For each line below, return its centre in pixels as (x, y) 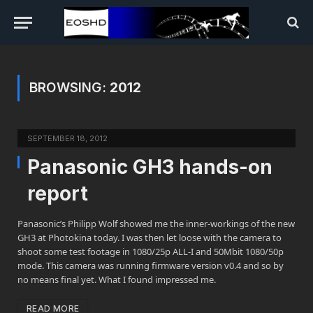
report (58, 194)
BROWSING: (70, 88)
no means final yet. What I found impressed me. (117, 279)
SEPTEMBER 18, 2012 (67, 138)
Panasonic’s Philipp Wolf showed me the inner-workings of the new (156, 224)
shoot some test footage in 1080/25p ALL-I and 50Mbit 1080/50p (151, 252)
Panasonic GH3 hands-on (150, 167)
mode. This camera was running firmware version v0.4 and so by (151, 265)
